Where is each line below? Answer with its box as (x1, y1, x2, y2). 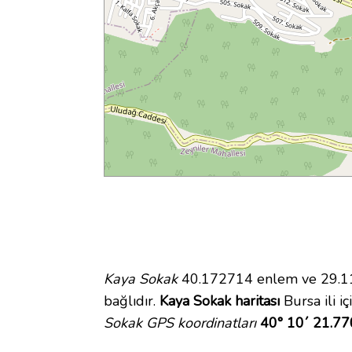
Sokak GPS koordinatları (104, 313, 256, 333)
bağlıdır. (104, 291, 159, 311)
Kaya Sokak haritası (159, 291, 280, 311)
